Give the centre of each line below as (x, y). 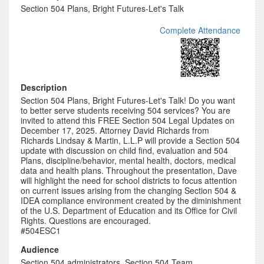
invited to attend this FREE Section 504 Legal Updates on (128, 120)
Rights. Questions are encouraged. (86, 220)
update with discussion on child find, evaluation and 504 (124, 150)
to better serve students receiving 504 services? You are (126, 110)
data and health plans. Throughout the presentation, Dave (129, 170)
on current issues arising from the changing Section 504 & (128, 190)
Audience (40, 249)
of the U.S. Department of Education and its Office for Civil (129, 210)
